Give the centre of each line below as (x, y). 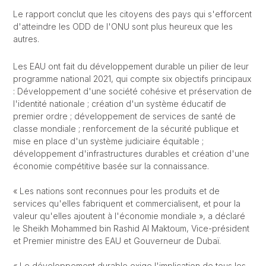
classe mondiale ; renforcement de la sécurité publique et (126, 129)
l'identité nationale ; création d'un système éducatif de (119, 104)
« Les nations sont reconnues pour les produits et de (116, 191)
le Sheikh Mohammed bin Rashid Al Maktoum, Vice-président (131, 228)
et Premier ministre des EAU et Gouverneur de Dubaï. (117, 241)
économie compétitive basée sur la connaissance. (111, 166)
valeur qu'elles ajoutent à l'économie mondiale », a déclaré (129, 216)
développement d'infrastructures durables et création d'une (131, 153)
